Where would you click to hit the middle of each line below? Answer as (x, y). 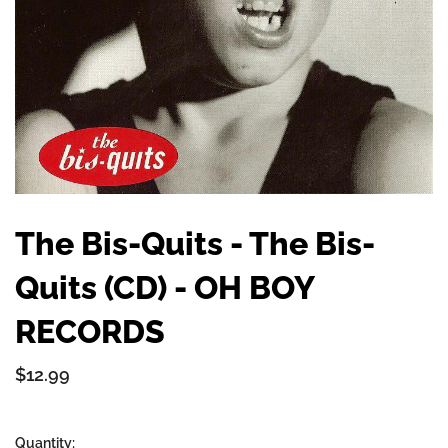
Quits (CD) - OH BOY (164, 288)
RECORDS (90, 332)
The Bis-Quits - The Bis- (195, 244)
